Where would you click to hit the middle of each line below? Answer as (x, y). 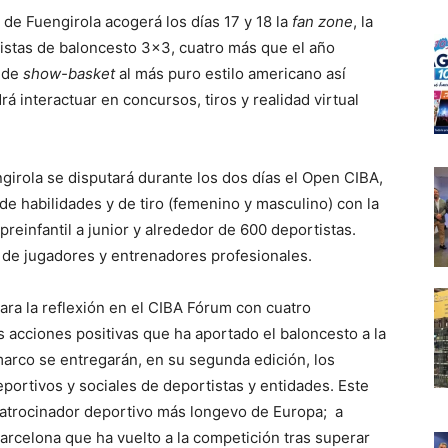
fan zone (322, 21)
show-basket (69, 73)
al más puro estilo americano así (230, 73)
